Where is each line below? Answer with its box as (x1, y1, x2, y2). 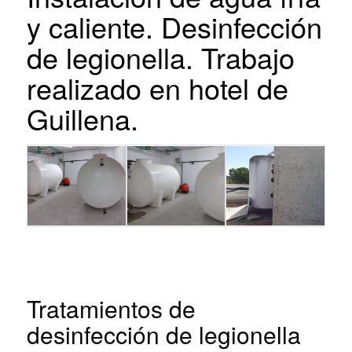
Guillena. (26, 97, 138, 138)
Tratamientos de (26, 291, 196, 325)
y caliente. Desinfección (26, 5, 322, 46)
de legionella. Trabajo (26, 36, 295, 77)
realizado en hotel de (26, 67, 288, 108)
